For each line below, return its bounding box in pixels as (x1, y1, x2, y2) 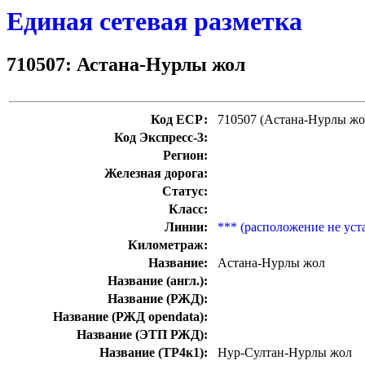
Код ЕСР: (151, 112, 208, 127)
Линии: (165, 220, 208, 235)
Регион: (163, 148, 208, 163)
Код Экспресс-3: (114, 130, 208, 145)
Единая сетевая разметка (7, 7, 302, 36)
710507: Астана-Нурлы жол (7, 54, 245, 76)
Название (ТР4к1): (99, 345, 208, 360)
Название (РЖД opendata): (53, 310, 208, 324)
